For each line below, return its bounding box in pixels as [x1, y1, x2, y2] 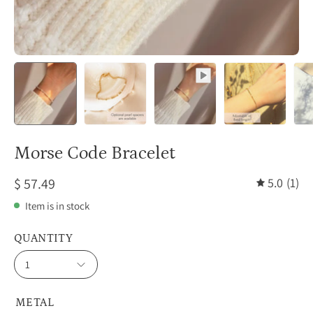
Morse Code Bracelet [14, 143, 175, 163]
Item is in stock [25, 198, 89, 212]
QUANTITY [14, 231, 73, 245]
